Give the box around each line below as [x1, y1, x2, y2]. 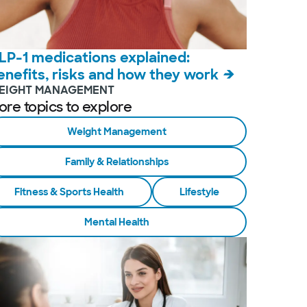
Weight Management [67, 125, 167, 138]
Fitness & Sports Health [14, 185, 125, 198]
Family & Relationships [65, 155, 169, 168]
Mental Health [84, 215, 150, 228]
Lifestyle [179, 185, 219, 198]
